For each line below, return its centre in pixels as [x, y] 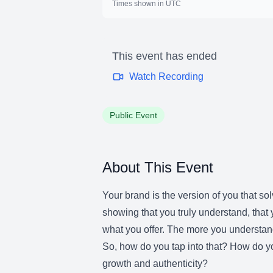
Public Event [133, 115]
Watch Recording [166, 76]
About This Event [158, 167]
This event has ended [165, 56]
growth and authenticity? [155, 264]
